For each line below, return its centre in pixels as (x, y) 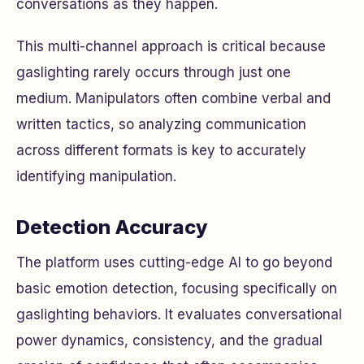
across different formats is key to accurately (161, 151)
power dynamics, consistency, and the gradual (169, 341)
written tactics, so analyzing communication (161, 125)
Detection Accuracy (112, 227)
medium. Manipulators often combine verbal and (173, 99)
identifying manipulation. (96, 177)
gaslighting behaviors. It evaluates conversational (179, 315)
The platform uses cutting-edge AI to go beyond (174, 263)
